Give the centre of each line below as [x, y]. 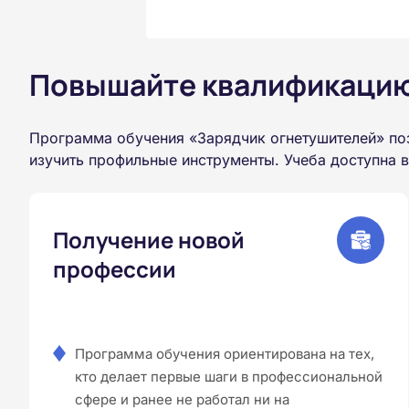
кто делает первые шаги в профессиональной [229, 376]
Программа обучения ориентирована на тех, [225, 353]
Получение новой [149, 239]
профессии [115, 268]
